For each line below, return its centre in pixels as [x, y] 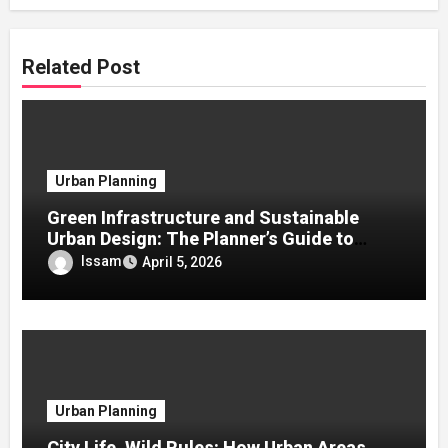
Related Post [81, 66]
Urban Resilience [117, 259]
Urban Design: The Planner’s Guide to [201, 238]
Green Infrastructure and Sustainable [203, 217]
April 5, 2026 [182, 261]
